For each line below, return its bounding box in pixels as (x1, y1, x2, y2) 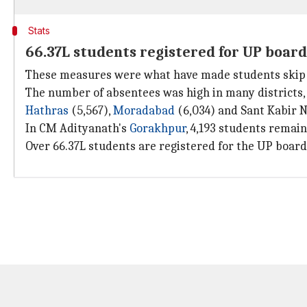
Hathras (25, 103, 69, 118)
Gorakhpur (130, 121, 186, 136)
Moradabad (113, 103, 175, 118)
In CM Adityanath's (25, 121, 130, 136)
